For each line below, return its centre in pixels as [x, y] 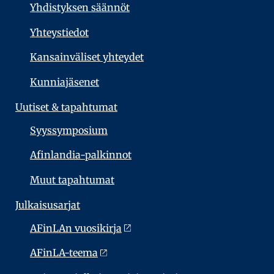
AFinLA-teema [64, 253]
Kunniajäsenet [65, 82]
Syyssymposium [69, 130]
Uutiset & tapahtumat [66, 107]
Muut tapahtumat [72, 180]
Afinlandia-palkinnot [81, 155]
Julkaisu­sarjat [48, 205]
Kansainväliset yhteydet [87, 57]
